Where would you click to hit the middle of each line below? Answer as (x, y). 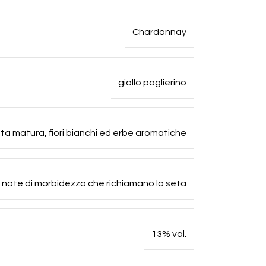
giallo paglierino (152, 82)
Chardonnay (159, 32)
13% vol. (169, 234)
